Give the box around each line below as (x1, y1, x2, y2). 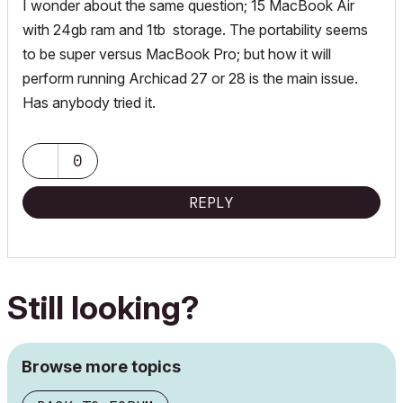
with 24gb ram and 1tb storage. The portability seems (22, 21, 368, 39)
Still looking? (7, 288, 199, 327)
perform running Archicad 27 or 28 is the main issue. (22, 69, 358, 87)
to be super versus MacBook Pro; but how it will (22, 45, 331, 63)
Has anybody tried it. (22, 94, 159, 112)
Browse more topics (22, 357, 181, 376)
